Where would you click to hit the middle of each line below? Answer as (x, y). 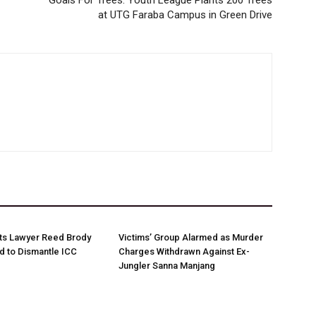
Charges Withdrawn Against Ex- (184, 251)
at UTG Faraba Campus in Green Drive (185, 15)
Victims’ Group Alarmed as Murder (191, 237)
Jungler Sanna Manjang (167, 266)
